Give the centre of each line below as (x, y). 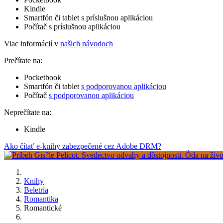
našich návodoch (87, 43)
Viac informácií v (32, 43)
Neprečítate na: (28, 112)
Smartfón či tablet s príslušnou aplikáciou (88, 17)
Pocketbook (43, 77)
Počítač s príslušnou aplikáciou (72, 26)
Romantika (41, 199)
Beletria (36, 190)
